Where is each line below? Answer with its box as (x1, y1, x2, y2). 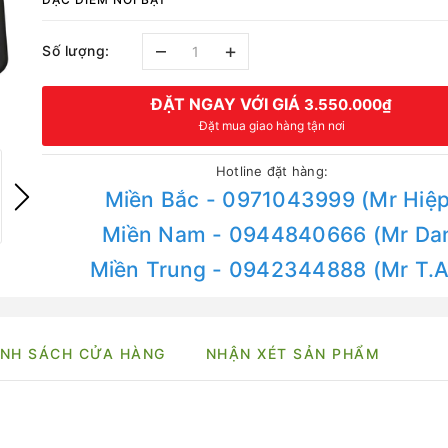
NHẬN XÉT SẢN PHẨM (205, 345, 381, 362)
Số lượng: (42, 41, 110, 59)
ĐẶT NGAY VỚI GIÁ (151, 94, 305, 114)
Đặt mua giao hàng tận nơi (198, 118, 345, 133)
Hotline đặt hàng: (215, 163, 329, 179)
